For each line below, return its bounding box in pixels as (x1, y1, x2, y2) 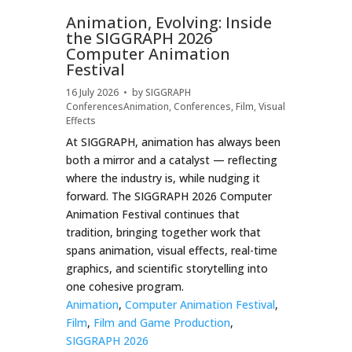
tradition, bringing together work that (65, 225, 261, 240)
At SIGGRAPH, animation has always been (65, 134, 280, 150)
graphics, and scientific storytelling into (65, 261, 268, 277)
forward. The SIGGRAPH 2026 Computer (65, 189, 272, 204)
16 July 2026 (65, 86, 119, 100)
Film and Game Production (93, 315, 230, 331)
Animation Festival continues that (65, 207, 240, 222)
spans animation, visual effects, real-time (65, 243, 277, 258)
